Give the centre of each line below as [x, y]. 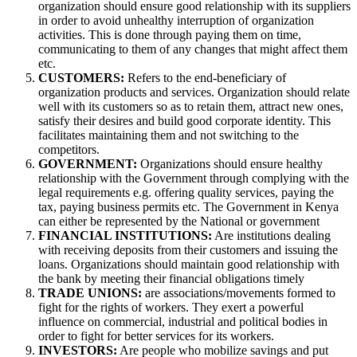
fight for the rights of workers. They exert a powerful [171, 307]
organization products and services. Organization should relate [194, 92]
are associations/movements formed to [239, 292]
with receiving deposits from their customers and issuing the [188, 249]
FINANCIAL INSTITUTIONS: [125, 235]
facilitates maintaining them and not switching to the [169, 135]
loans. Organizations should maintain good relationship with [189, 264]
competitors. [69, 149]
